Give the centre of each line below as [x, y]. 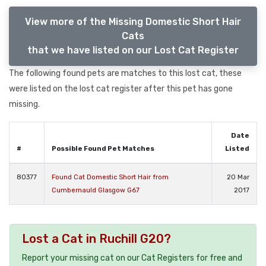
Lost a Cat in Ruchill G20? [96, 239]
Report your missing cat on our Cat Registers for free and [132, 258]
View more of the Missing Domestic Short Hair [133, 22]
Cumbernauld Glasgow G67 [96, 191]
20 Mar [238, 178]
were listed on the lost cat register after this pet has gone [121, 89]
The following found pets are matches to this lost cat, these [125, 74]
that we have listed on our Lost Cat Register [133, 50]
